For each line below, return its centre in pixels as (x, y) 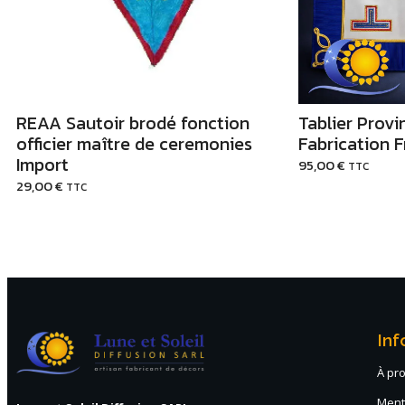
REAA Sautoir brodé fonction (133, 123)
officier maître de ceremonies (134, 144)
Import (42, 165)
